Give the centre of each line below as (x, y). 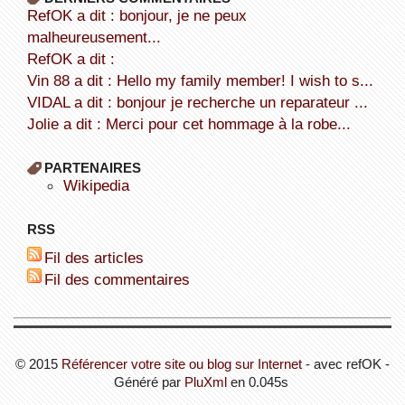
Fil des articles (98, 257)
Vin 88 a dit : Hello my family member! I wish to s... (205, 80)
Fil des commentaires (121, 279)
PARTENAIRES (92, 167)
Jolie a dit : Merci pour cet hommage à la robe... (193, 123)
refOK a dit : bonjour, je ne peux (32, 15)
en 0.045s (259, 381)
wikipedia (103, 185)
